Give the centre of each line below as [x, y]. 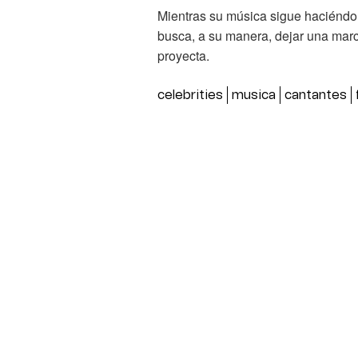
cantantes [316, 95]
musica [254, 95]
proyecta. [183, 55]
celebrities [190, 95]
